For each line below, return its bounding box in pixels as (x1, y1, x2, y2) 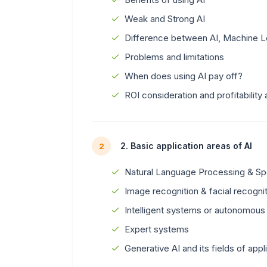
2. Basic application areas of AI (120, 141, 252, 151)
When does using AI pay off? (125, 70, 243, 82)
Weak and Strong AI (125, 13, 205, 24)
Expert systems (125, 223, 189, 235)
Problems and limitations (125, 51, 224, 63)
